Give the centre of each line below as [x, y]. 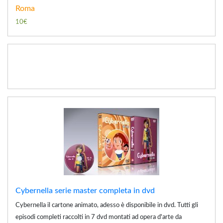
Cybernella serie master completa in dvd [85, 190]
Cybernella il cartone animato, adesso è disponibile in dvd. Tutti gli [107, 205]
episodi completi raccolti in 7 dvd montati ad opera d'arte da [99, 217]
